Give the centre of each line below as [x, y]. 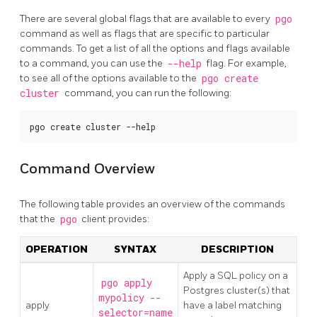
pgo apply [126, 283]
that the [39, 219]
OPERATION [57, 249]
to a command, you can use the [92, 63]
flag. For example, [245, 63]
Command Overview [87, 169]
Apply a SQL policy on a [236, 275]
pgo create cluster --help [93, 126]
